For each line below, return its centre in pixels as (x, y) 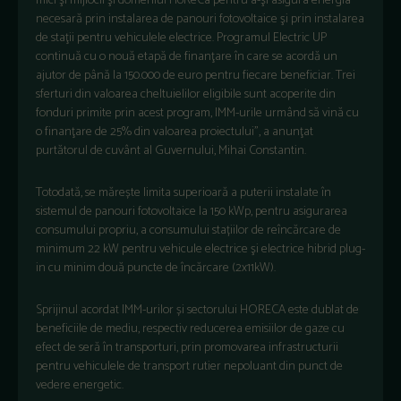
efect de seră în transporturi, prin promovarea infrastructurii (187, 347)
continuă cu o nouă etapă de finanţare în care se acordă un (187, 56)
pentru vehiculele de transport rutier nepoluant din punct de (189, 366)
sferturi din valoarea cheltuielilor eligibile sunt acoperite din (186, 94)
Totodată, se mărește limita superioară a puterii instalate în (183, 192)
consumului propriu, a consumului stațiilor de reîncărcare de (188, 230)
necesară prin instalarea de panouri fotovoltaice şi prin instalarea (200, 19)
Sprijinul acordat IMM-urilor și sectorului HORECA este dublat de (197, 310)
